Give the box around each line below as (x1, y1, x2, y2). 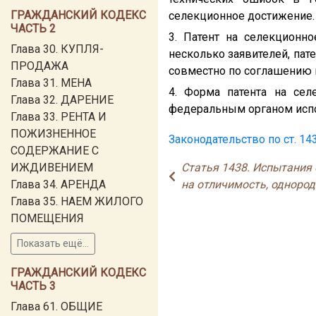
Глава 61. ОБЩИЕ (11, 300, 102, 313)
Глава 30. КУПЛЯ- (11, 42, 104, 56)
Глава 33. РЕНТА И (11, 110, 107, 123)
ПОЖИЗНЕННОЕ (11, 127, 96, 140)
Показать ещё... (17, 238, 89, 249)
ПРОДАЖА (11, 59, 68, 73)
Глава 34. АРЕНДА (11, 178, 106, 191)
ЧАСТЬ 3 (11, 279, 56, 293)
